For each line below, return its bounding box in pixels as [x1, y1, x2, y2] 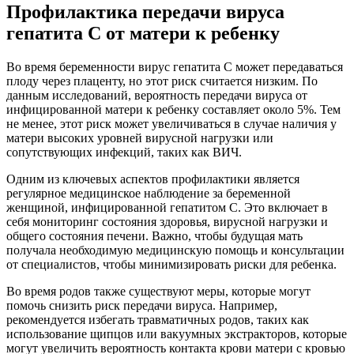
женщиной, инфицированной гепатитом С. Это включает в [6, 200, 328, 214]
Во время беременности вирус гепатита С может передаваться [6, 59, 343, 73]
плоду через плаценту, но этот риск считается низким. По [6, 73, 318, 88]
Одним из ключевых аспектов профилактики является [6, 171, 299, 186]
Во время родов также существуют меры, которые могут [6, 284, 311, 298]
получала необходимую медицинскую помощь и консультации [6, 243, 345, 257]
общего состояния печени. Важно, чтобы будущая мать [6, 228, 303, 243]
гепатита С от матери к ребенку [6, 22, 280, 43]
